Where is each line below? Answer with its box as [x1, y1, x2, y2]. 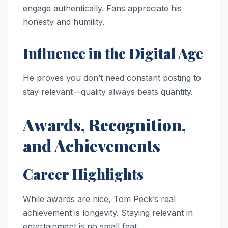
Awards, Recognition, [23, 113, 186, 136]
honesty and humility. [23, 16, 104, 27]
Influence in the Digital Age [23, 43, 203, 63]
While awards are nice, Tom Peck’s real [23, 194, 176, 205]
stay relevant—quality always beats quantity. [23, 87, 193, 97]
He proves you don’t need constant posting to [23, 73, 201, 83]
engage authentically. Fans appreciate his [23, 3, 182, 13]
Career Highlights [23, 164, 144, 184]
